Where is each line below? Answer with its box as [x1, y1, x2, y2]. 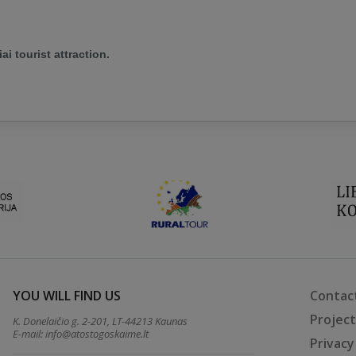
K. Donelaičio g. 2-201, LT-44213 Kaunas [13, 314, 188, 328]
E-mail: [13, 327, 46, 341]
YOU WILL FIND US [13, 287, 122, 304]
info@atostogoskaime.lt [45, 327, 149, 341]
